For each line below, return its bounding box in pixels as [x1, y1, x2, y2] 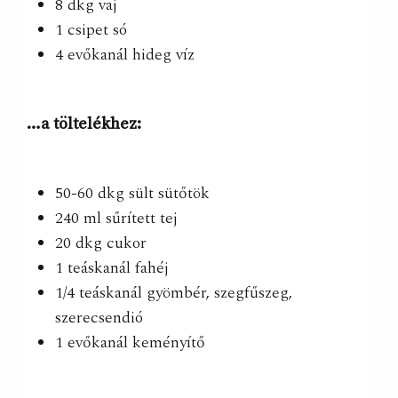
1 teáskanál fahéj [55, 256, 170, 281]
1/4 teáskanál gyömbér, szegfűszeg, [55, 281, 293, 306]
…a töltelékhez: [27, 113, 145, 134]
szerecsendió [55, 306, 148, 330]
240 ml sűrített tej [55, 206, 183, 231]
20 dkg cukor [55, 231, 152, 256]
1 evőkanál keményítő [55, 330, 211, 355]
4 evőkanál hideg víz [55, 42, 195, 67]
